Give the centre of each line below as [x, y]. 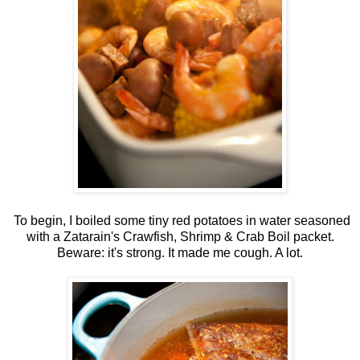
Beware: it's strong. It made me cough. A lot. [180, 252]
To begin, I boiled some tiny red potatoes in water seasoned [180, 220]
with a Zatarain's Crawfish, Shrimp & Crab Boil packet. [180, 236]
